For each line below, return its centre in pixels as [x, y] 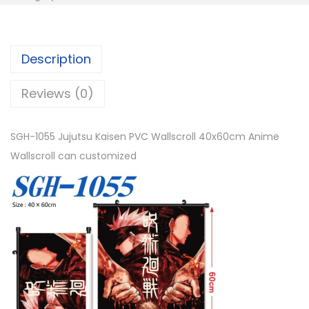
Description [56, 59]
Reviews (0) [58, 93]
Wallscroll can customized [73, 156]
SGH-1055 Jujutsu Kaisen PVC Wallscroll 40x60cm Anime [145, 137]
